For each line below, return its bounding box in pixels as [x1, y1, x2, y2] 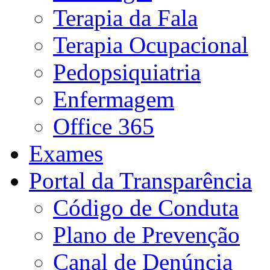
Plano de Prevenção [53, 222, 240, 248]
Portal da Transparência [29, 168, 252, 194]
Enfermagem [53, 86, 174, 113]
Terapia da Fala [53, 5, 198, 31]
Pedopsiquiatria [53, 59, 201, 86]
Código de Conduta [53, 195, 239, 221]
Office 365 [53, 113, 154, 140]
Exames [29, 140, 103, 167]
